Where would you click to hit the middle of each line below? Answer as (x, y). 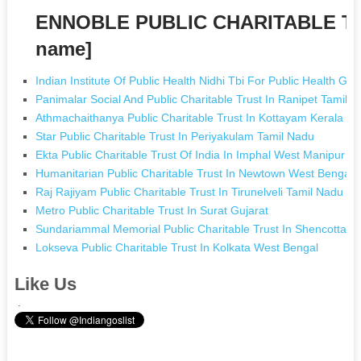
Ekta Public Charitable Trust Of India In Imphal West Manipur (191, 154)
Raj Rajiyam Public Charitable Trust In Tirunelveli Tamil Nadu (190, 191)
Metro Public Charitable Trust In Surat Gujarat (152, 210)
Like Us (45, 284)
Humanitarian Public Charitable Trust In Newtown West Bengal (195, 173)
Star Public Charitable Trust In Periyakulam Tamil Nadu (175, 136)
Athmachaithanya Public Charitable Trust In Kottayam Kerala (190, 117)
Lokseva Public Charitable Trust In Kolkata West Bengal (177, 247)
